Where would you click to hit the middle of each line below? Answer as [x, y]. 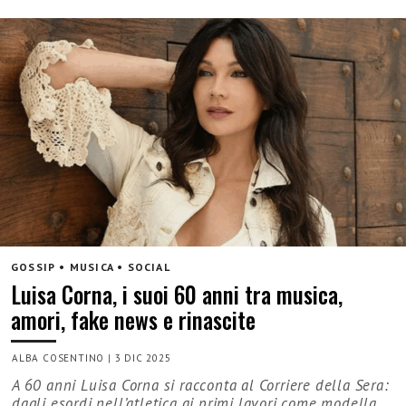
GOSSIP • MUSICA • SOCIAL [91, 266]
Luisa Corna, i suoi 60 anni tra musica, [177, 295]
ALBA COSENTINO [58, 358]
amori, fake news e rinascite [133, 320]
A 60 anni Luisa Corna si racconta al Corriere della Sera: [200, 386]
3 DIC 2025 [143, 358]
